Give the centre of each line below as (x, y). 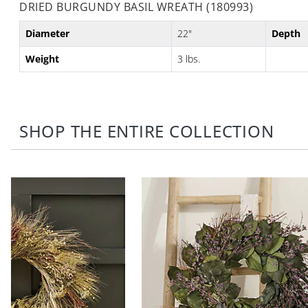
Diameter (47, 34)
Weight (42, 59)
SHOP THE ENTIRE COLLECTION (147, 132)
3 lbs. (189, 59)
